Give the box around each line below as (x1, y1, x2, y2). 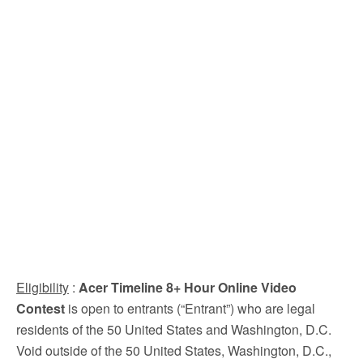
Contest (16, 299, 65, 318)
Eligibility (16, 278, 69, 297)
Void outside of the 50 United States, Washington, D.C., (16, 341, 331, 360)
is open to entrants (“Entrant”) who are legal (65, 299, 315, 318)
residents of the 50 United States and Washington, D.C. (16, 320, 331, 339)
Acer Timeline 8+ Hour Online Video (79, 278, 297, 297)
